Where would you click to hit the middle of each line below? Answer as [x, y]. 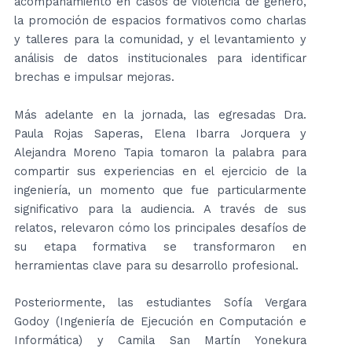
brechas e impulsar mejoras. [94, 77]
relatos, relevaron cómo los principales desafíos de [160, 227]
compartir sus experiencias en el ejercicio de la [160, 171]
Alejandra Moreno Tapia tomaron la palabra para [160, 152]
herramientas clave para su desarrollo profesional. [156, 265]
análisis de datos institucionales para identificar [160, 59]
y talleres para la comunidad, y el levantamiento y [160, 40]
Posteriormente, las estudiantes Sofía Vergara [160, 302]
